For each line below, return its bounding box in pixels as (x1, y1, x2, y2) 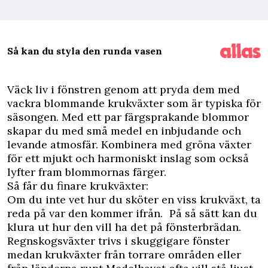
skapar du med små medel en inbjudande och (7, 124, 241, 138)
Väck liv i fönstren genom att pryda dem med (7, 83, 240, 96)
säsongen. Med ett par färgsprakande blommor (7, 110, 249, 124)
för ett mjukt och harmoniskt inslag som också (7, 151, 249, 165)
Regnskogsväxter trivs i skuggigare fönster (7, 234, 230, 248)
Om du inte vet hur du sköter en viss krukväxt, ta (7, 193, 261, 206)
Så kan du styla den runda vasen (7, 45, 162, 57)
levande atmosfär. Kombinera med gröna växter (7, 138, 251, 151)
